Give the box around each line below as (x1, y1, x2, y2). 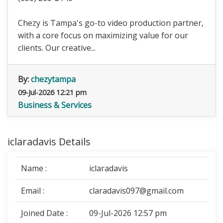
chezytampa (31, 74, 76, 85)
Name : (21, 163, 47, 174)
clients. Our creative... (18, 42, 96, 53)
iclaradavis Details (7, 135, 91, 148)
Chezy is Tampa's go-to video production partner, (18, 17, 204, 28)
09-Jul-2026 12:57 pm (89, 208, 167, 219)
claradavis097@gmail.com (89, 185, 184, 196)
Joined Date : (21, 208, 68, 219)
